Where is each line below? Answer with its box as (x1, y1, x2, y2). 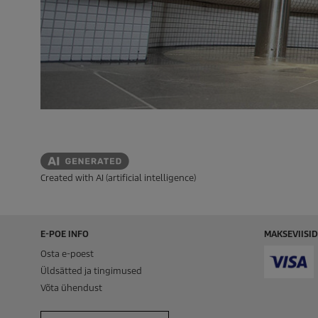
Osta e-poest (40, 248, 94, 259)
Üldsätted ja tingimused (40, 265, 142, 276)
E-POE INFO (40, 228, 89, 239)
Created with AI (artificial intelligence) (40, 172, 196, 183)
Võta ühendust (40, 282, 102, 293)
